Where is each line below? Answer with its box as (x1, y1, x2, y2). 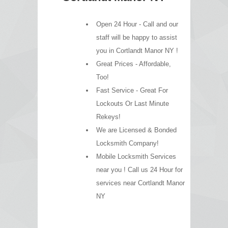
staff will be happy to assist (96, 33, 177, 41)
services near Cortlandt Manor (96, 179, 185, 187)
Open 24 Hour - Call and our (96, 20, 178, 28)
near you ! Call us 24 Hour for (96, 165, 183, 174)
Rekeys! (96, 112, 121, 121)
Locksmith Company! (96, 139, 159, 147)
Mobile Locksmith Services (96, 152, 176, 160)
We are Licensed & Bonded (96, 126, 177, 134)
